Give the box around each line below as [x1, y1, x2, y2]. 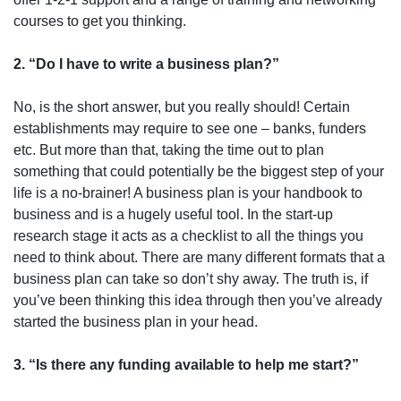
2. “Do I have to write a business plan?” [13, 56, 279, 72]
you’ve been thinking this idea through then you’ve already [13, 293, 382, 308]
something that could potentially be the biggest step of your [13, 164, 384, 179]
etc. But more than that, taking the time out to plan [13, 142, 324, 158]
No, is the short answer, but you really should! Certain [13, 99, 350, 115]
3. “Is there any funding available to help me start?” [13, 357, 359, 372]
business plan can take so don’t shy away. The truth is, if [13, 271, 368, 286]
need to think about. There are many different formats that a [13, 250, 385, 265]
